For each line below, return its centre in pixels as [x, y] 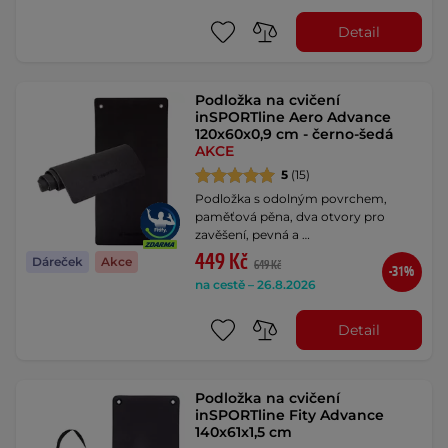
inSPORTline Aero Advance [293, 117]
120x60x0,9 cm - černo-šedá [295, 134]
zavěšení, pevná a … [253, 234]
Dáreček [57, 262]
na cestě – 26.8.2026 [256, 284]
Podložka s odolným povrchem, [291, 198]
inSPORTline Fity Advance [290, 415]
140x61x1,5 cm [244, 432]
